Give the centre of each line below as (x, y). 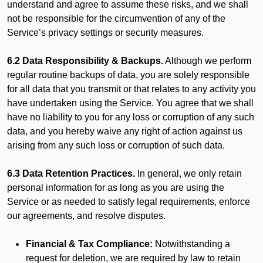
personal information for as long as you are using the (116, 188)
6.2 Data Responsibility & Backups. (85, 61)
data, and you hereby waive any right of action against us (125, 131)
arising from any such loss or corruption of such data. (116, 145)
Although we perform (207, 61)
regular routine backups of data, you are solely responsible (128, 75)
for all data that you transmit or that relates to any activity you (131, 89)
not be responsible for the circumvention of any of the (116, 18)
